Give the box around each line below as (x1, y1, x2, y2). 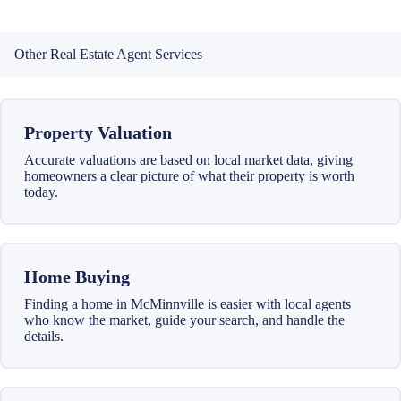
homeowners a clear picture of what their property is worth (24, 167, 354, 183)
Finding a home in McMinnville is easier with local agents (24, 295, 351, 311)
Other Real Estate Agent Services (14, 46, 202, 62)
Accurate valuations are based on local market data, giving (24, 151, 353, 167)
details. (24, 328, 64, 344)
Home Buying (24, 266, 130, 286)
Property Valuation (24, 122, 172, 142)
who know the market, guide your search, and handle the (24, 311, 345, 328)
